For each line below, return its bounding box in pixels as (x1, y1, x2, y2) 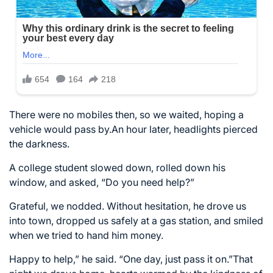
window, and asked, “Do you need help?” (9, 175, 194, 188)
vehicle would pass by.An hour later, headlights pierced (9, 122, 258, 135)
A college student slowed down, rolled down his (9, 161, 225, 174)
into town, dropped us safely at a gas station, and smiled (9, 214, 263, 227)
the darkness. (9, 137, 69, 150)
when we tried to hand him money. (9, 229, 163, 241)
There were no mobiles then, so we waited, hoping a (9, 108, 244, 121)
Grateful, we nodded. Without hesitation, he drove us (9, 199, 246, 212)
